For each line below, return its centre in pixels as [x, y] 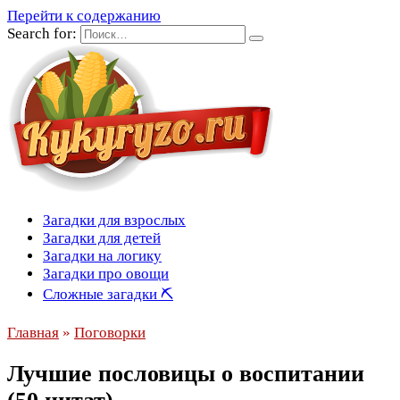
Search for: [42, 33]
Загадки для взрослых [114, 220]
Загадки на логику [102, 256]
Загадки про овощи [106, 274]
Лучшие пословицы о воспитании [186, 374]
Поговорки [110, 333]
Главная [33, 333]
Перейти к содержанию [84, 16]
